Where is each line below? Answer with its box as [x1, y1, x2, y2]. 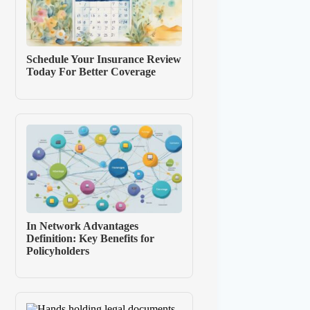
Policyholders [26, 244, 90, 257]
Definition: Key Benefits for [26, 232, 155, 244]
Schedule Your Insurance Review [26, 53, 182, 65]
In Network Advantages [26, 219, 139, 232]
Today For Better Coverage [26, 65, 156, 77]
